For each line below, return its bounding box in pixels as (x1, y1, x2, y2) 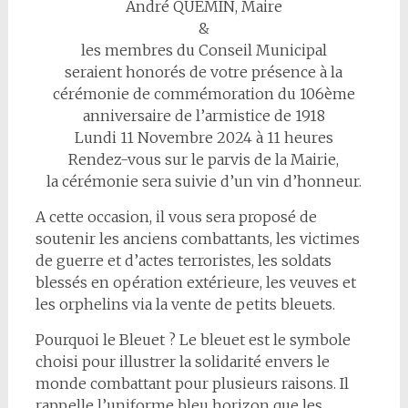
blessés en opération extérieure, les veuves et (35, 273, 356, 291)
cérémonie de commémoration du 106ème (52, 85, 355, 103)
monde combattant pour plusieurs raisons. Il (35, 374, 349, 393)
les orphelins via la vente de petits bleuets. (35, 295, 335, 313)
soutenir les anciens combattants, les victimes (35, 229, 360, 248)
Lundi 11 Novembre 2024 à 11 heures (74, 128, 333, 147)
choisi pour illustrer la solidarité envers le (35, 352, 330, 371)
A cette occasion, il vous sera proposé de (35, 208, 317, 226)
